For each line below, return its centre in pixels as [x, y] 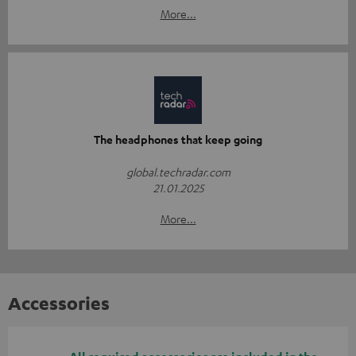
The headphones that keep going [178, 139]
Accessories [59, 302]
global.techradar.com [178, 171]
